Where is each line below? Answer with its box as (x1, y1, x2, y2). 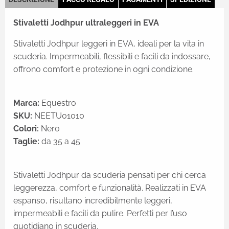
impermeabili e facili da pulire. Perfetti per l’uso (13, 208, 187, 218)
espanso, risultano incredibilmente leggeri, (13, 195, 172, 205)
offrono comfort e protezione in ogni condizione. (13, 64, 194, 74)
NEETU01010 (32, 110, 84, 121)
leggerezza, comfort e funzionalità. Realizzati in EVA (13, 182, 206, 193)
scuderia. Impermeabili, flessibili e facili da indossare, (13, 51, 211, 61)
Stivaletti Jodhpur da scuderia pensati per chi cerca (13, 170, 206, 180)
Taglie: (13, 136, 39, 146)
